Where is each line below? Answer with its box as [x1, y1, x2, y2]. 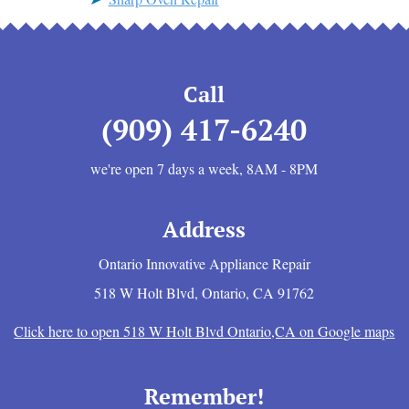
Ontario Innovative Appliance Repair [98, 254, 310, 273]
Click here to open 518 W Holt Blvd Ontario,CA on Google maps [14, 321, 395, 341]
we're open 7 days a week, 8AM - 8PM [90, 159, 319, 178]
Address [163, 215, 246, 244]
